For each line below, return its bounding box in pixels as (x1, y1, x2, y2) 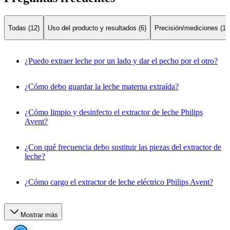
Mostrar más (21, 210, 58, 219)
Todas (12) (8, 24, 40, 32)
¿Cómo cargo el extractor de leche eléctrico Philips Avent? (25, 177, 213, 186)
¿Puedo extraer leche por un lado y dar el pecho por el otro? (25, 56, 218, 65)
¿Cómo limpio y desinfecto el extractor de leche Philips (25, 107, 203, 117)
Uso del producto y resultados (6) (48, 24, 146, 32)
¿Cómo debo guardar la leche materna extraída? (25, 82, 179, 91)
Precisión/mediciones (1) (155, 24, 228, 32)
